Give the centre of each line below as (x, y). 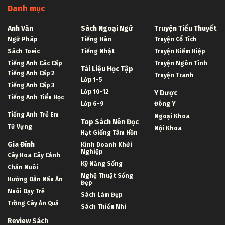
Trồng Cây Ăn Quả (33, 203)
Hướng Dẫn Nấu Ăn (35, 179)
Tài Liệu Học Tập (107, 69)
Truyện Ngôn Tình (181, 63)
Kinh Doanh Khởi (106, 144)
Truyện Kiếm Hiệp (180, 51)
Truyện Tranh (174, 75)
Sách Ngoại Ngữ (107, 28)
